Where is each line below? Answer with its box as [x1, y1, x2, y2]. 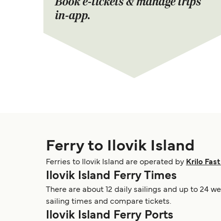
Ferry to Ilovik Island [46, 140, 195, 154]
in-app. [55, 8, 91, 23]
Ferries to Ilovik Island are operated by [46, 159, 186, 166]
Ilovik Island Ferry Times [46, 171, 177, 182]
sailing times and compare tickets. [46, 198, 171, 206]
